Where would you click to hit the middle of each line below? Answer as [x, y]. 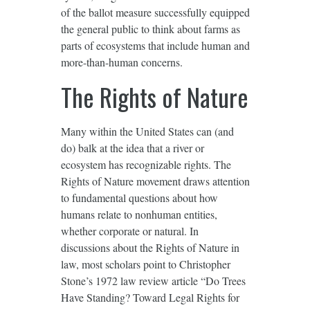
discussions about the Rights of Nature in [150, 248]
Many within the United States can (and [147, 131]
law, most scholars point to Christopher [145, 264]
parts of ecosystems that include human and [155, 46]
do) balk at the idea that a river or [132, 148]
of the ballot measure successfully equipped [155, 12]
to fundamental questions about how [139, 198]
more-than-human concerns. [121, 62]
